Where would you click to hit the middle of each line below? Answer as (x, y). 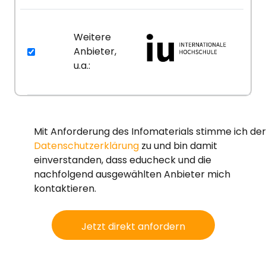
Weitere (92, 37)
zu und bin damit (178, 145)
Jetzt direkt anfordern (133, 226)
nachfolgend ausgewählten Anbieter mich (132, 174)
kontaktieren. (65, 188)
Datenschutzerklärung (86, 145)
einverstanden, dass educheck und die (123, 160)
